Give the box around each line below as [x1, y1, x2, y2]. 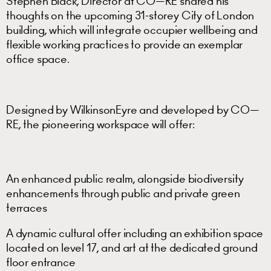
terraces [6, 200, 47, 215]
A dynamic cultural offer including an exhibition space [6, 226, 264, 240]
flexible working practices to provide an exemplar [6, 37, 243, 51]
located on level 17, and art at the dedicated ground [6, 240, 258, 255]
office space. [6, 51, 72, 66]
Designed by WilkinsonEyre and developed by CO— [6, 102, 260, 117]
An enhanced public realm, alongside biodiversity [6, 171, 244, 186]
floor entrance [6, 255, 76, 269]
